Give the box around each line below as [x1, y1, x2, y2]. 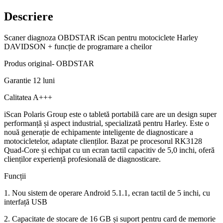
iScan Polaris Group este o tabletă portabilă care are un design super [4, 110, 217, 118]
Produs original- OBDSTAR [4, 59, 94, 68]
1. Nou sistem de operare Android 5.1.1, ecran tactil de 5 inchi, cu [4, 188, 210, 197]
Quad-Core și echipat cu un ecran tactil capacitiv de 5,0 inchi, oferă [4, 145, 215, 154]
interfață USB [4, 197, 47, 206]
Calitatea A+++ [4, 93, 52, 102]
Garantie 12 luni [4, 76, 55, 85]
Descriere [4, 9, 53, 23]
